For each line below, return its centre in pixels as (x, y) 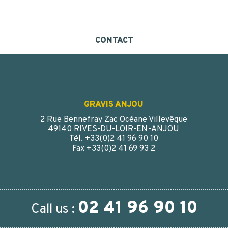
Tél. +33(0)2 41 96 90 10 (113, 139)
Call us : (54, 210)
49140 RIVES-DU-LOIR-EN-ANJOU (113, 130)
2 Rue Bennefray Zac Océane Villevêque (113, 120)
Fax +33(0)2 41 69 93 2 (113, 149)
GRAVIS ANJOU (113, 105)
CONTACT (114, 41)
